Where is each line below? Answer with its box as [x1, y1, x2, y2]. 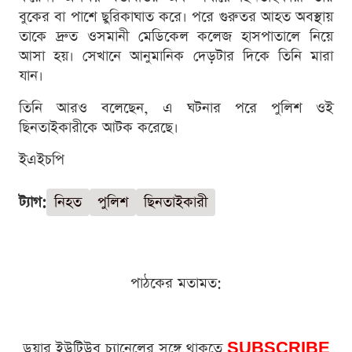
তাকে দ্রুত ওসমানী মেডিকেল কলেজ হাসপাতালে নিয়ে [19, 26, 333, 46]
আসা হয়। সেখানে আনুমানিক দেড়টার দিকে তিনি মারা [19, 46, 333, 66]
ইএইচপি [19, 149, 64, 170]
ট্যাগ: [19, 192, 46, 212]
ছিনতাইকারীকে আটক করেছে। [19, 117, 178, 137]
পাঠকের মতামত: [130, 273, 222, 293]
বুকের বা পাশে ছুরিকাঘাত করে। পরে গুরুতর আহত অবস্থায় [19, 6, 333, 27]
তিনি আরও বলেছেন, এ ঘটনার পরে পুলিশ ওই [19, 97, 333, 118]
